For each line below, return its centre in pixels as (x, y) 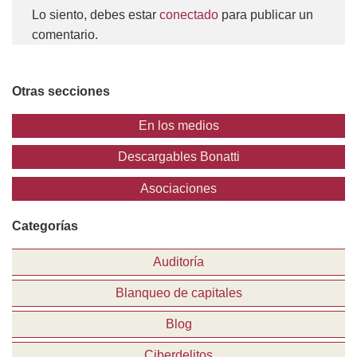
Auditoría (178, 261)
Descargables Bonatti (178, 157)
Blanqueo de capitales (178, 292)
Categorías (45, 226)
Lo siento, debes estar (96, 14)
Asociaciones (178, 188)
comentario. (65, 34)
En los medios (178, 125)
